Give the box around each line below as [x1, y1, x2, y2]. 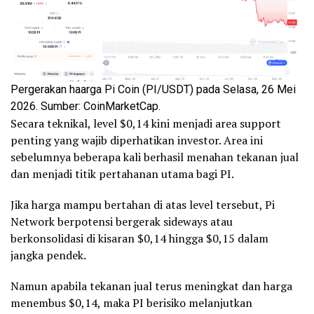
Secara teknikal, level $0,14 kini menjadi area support [11, 116, 281, 132]
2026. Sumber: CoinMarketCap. [11, 100, 161, 114]
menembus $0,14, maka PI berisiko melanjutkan [11, 295, 252, 311]
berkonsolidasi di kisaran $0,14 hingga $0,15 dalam [11, 231, 268, 247]
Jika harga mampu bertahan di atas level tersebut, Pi [11, 197, 275, 213]
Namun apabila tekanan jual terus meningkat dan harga [11, 278, 292, 294]
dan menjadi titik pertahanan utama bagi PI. [11, 166, 234, 182]
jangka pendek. [11, 247, 86, 264]
